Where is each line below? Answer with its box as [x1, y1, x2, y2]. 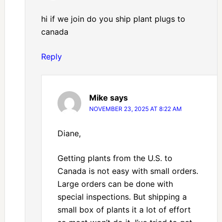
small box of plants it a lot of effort [57, 205, 191, 215]
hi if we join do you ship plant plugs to [41, 14, 185, 24]
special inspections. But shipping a [57, 192, 187, 202]
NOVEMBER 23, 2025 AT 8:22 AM [89, 105, 182, 113]
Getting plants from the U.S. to [57, 153, 172, 164]
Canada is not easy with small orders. [57, 166, 198, 176]
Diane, [57, 128, 81, 139]
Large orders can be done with [57, 179, 173, 189]
